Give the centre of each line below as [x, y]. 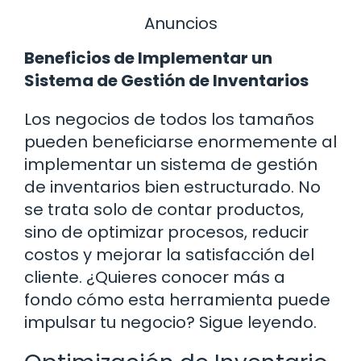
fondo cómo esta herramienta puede [177, 300]
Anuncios [180, 23]
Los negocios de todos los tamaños [169, 120]
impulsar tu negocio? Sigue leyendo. [170, 323]
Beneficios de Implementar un [148, 58]
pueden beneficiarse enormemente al [180, 142]
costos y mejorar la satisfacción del [169, 255]
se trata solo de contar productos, [164, 210]
